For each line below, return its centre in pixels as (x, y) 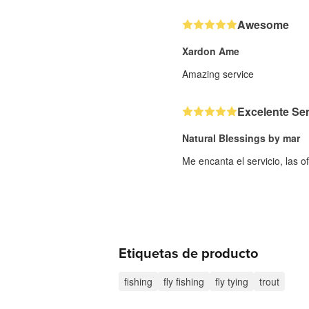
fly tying (232, 281)
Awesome (263, 24)
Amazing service (218, 74)
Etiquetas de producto (188, 254)
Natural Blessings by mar (241, 138)
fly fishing (184, 281)
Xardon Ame (211, 51)
